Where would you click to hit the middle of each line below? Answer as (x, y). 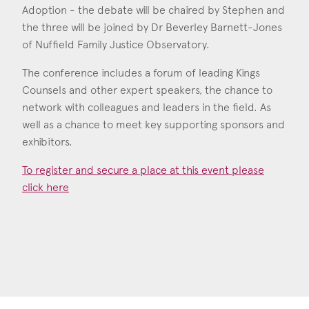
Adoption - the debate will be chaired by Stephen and (153, 10)
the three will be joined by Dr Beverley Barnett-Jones (152, 28)
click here (46, 188)
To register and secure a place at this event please (143, 170)
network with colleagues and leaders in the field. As (147, 108)
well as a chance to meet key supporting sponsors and (153, 125)
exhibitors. (47, 142)
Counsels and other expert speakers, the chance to (147, 90)
